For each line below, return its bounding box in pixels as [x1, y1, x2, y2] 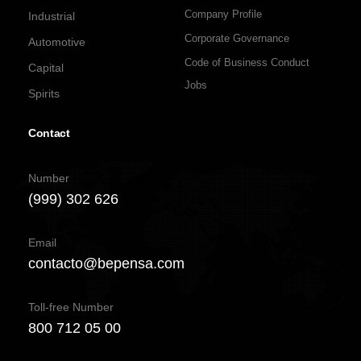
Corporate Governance [185, 31, 289, 44]
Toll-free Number [28, 300, 114, 313]
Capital [28, 60, 64, 74]
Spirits [28, 86, 60, 100]
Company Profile [185, 7, 262, 20]
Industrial [28, 9, 75, 23]
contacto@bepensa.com [28, 255, 185, 272]
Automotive [28, 35, 85, 48]
